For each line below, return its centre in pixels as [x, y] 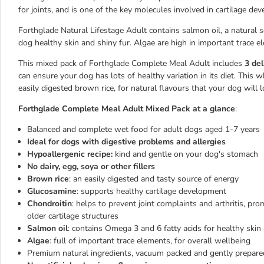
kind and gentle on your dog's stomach [185, 154]
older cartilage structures [73, 216]
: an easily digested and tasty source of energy [154, 179]
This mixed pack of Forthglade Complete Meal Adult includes [131, 63]
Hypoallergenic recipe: [70, 154]
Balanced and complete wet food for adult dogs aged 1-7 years [143, 129]
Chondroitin [49, 204]
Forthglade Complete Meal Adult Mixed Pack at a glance [127, 109]
